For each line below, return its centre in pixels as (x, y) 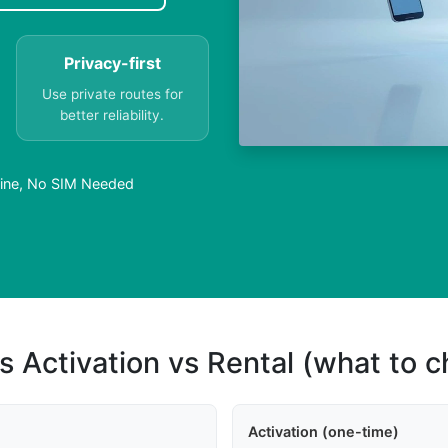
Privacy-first (112, 63)
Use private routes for (112, 94)
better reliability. (112, 115)
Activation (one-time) (323, 432)
